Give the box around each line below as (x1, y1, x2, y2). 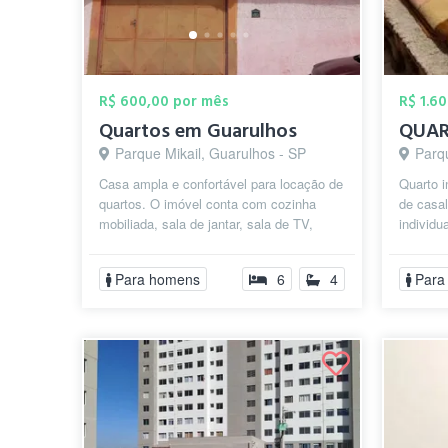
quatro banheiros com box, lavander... (99, 234, 318, 253)
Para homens (115, 269, 201, 289)
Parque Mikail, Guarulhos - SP (115, 143, 307, 163)
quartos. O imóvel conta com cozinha (99, 194, 317, 213)
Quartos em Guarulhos (99, 117, 298, 145)
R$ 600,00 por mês (99, 91, 230, 112)
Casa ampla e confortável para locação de (99, 174, 344, 193)
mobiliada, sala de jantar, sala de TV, (99, 214, 314, 233)
